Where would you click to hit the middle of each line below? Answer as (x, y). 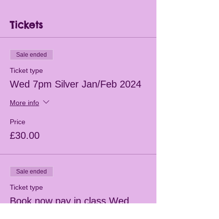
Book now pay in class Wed (69, 201)
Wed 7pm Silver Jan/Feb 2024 (76, 84)
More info (24, 102)
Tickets (26, 25)
